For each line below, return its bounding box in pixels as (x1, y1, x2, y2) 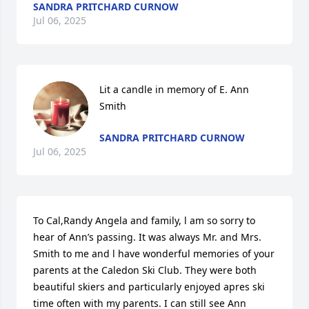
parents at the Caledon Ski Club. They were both (33, 263, 257, 277)
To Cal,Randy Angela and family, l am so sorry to (33, 214, 255, 227)
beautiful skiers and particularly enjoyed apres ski (33, 280, 265, 293)
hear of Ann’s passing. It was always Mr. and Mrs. (33, 230, 261, 243)
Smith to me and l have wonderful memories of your (33, 247, 275, 260)
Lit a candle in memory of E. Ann (99, 83, 249, 96)
